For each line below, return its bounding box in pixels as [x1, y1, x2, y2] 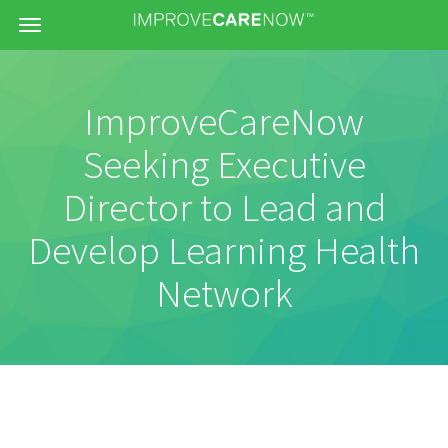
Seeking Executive [82, 139, 366, 189]
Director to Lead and [62, 182, 386, 232]
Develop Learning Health [28, 225, 420, 275]
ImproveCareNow [84, 96, 364, 146]
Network [155, 268, 293, 318]
